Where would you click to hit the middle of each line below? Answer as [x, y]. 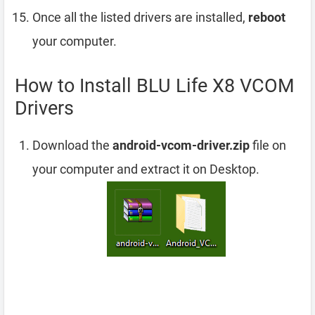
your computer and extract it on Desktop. [146, 169]
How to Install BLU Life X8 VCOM [155, 86]
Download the [72, 146]
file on [268, 146]
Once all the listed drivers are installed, [140, 18]
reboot [267, 18]
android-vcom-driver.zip [181, 146]
